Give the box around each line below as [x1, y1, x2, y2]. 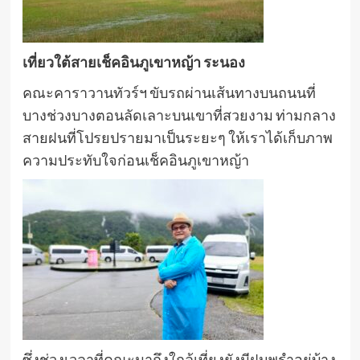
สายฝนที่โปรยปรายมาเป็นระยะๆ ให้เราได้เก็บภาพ [22, 129, 333, 147]
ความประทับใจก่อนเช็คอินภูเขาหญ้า [22, 151, 249, 170]
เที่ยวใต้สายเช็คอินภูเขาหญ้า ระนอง [22, 53, 245, 72]
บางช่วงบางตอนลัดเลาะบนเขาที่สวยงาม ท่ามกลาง [22, 106, 336, 125]
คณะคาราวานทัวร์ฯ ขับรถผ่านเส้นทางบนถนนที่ [22, 84, 316, 102]
